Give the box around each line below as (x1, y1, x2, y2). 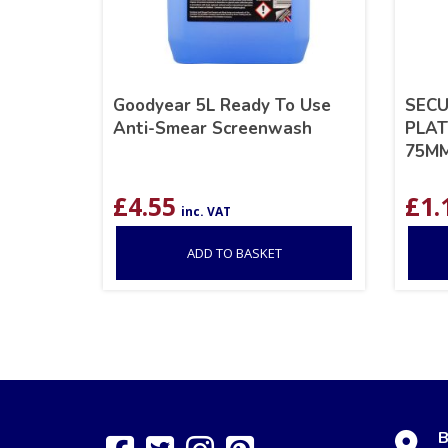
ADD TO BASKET (186, 243, 282, 262)
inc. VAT (181, 202, 232, 220)
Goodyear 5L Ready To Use (113, 93, 332, 117)
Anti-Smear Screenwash (113, 116, 313, 140)
